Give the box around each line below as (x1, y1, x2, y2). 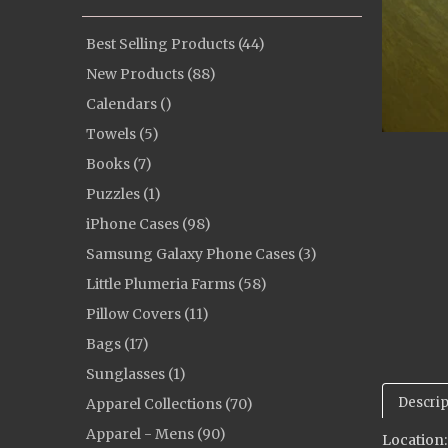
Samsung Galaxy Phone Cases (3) (86, 245, 317, 263)
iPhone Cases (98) (86, 215, 211, 233)
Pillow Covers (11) (86, 305, 209, 323)
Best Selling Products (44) (86, 35, 265, 53)
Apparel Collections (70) (86, 395, 253, 413)
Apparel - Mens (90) (86, 425, 226, 443)
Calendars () (86, 95, 172, 113)
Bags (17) (86, 335, 149, 353)
